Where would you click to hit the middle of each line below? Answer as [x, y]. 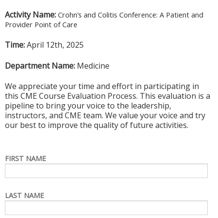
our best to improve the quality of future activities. [97, 125]
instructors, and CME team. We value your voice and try [105, 116]
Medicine [93, 65]
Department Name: [41, 65]
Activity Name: [30, 15]
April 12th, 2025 [55, 45]
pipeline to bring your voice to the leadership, [88, 106]
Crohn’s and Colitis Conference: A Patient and [131, 15]
